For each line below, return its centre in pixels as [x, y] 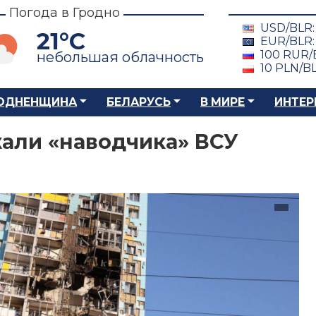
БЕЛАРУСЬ [139, 102]
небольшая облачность [120, 57]
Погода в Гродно [65, 13]
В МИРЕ [223, 102]
